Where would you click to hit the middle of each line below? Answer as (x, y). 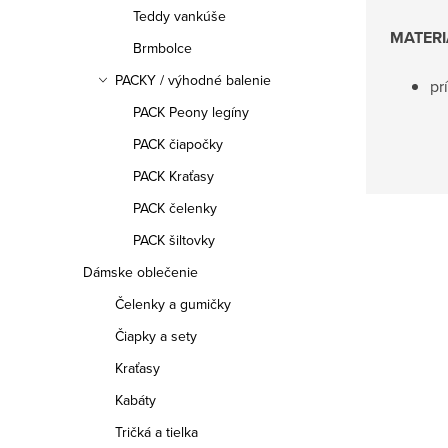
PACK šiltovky (174, 240)
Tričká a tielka (156, 432)
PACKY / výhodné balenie (193, 80)
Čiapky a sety (156, 336)
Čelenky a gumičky (173, 304)
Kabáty (135, 400)
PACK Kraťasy (173, 176)
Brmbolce (162, 48)
